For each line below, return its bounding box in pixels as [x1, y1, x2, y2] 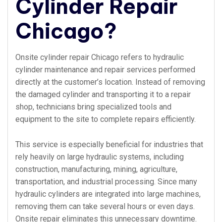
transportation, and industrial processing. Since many [15, 177, 197, 186]
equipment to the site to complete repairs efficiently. [15, 114, 196, 124]
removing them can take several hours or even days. [15, 202, 195, 211]
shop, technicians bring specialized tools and [15, 102, 171, 111]
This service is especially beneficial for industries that [15, 140, 203, 149]
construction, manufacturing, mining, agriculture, [15, 165, 177, 174]
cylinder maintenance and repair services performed [15, 65, 195, 74]
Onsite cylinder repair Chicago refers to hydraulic [15, 53, 184, 62]
